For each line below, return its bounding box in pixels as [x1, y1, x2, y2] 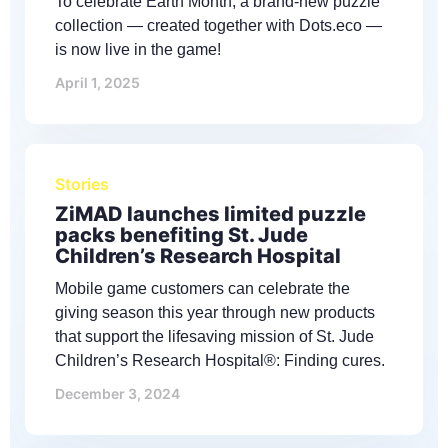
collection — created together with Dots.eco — [55, 16, 382, 34]
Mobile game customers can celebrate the [55, 279, 350, 297]
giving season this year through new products [55, 303, 375, 321]
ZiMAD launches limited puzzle [55, 201, 366, 226]
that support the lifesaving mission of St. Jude [55, 327, 374, 345]
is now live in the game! [55, 40, 221, 58]
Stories [55, 173, 109, 194]
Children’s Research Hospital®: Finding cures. [55, 351, 385, 369]
